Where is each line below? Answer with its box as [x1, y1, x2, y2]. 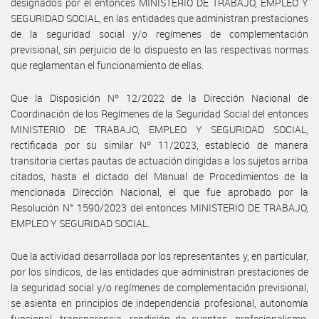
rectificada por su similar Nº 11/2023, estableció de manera [11, 137, 308, 152]
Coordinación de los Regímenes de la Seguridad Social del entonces [11, 106, 308, 120]
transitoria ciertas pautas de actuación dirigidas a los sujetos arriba [11, 153, 308, 167]
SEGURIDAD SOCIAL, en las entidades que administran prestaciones [11, 11, 308, 25]
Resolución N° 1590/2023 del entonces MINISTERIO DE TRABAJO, [11, 200, 308, 214]
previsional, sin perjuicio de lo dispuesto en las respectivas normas [11, 42, 308, 56]
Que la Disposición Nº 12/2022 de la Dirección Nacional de [11, 90, 308, 105]
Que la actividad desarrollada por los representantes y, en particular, [11, 249, 308, 263]
